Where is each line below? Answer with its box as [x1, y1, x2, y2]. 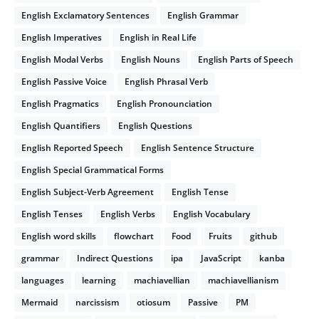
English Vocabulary [173, 208, 250, 220]
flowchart [114, 230, 154, 242]
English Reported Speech [21, 142, 123, 154]
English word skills [21, 230, 96, 242]
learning [82, 274, 116, 286]
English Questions [118, 120, 192, 132]
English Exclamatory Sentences [21, 9, 150, 21]
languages [21, 274, 64, 286]
